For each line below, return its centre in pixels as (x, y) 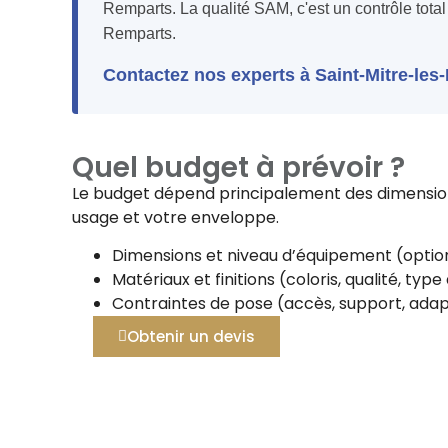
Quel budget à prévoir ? (238, 168)
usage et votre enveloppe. (175, 218)
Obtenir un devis (190, 337)
